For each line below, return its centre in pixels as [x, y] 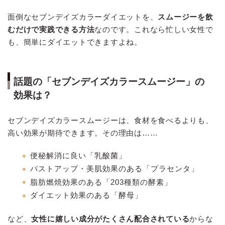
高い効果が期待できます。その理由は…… [83, 133]
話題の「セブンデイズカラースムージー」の [109, 82]
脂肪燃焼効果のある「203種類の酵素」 [101, 182]
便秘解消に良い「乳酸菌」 [78, 155]
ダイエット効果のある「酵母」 [86, 195]
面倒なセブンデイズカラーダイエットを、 [83, 17]
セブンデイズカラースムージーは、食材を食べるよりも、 [110, 121]
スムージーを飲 [186, 17]
